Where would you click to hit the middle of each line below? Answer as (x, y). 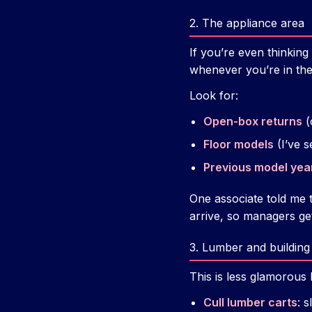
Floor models (239, 145)
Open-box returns (253, 122)
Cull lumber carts (250, 303)
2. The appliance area (247, 23)
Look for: (214, 96)
